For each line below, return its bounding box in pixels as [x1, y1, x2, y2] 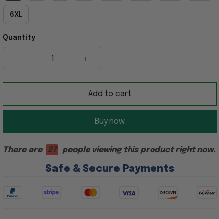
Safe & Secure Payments [45, 164, 174, 174]
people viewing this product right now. [60, 146, 216, 154]
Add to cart [88, 89, 131, 98]
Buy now [95, 117, 125, 126]
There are [3, 146, 44, 154]
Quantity [3, 34, 35, 41]
